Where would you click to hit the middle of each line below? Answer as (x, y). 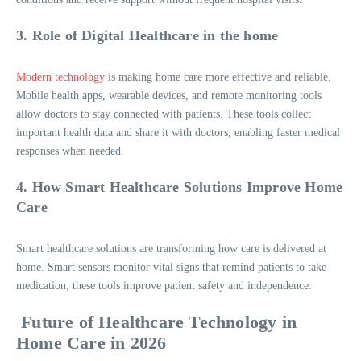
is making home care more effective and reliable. (218, 77)
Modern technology (60, 77)
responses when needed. (70, 151)
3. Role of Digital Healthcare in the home (149, 35)
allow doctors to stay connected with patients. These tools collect (164, 114)
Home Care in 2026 (91, 342)
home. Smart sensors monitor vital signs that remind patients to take (171, 267)
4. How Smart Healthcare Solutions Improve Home (180, 187)
